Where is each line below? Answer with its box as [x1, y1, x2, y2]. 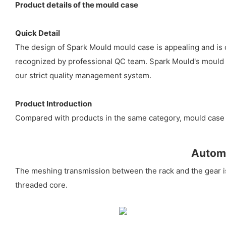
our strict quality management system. [15, 71, 151, 81]
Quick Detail [15, 28, 60, 38]
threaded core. [15, 180, 68, 190]
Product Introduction [15, 99, 92, 109]
